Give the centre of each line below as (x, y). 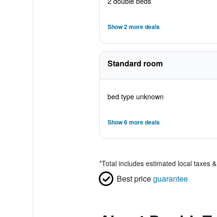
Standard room (135, 63)
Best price (134, 178)
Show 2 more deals (133, 27)
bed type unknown (135, 96)
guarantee (170, 178)
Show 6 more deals (133, 122)
